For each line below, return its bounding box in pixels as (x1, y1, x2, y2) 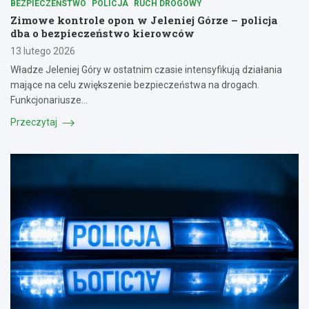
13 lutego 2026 (10, 46, 75, 57)
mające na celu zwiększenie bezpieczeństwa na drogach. (10, 79, 259, 91)
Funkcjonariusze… (10, 94, 88, 106)
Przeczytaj (10, 117, 59, 128)
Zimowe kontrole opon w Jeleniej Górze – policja (10, 13, 277, 28)
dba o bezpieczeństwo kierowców (10, 26, 195, 41)
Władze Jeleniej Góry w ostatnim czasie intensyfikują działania (10, 64, 282, 76)
